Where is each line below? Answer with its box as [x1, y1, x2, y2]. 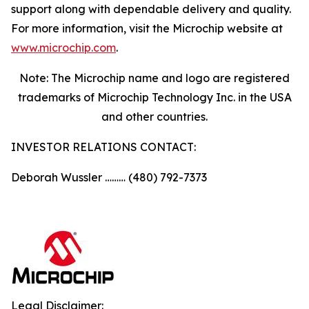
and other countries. [101, 110, 208, 123]
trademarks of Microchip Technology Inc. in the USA [17, 90, 292, 104]
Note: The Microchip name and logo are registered [19, 71, 290, 85]
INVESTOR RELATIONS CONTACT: [11, 140, 196, 154]
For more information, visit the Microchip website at [11, 21, 283, 35]
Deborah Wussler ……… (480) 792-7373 [11, 170, 207, 184]
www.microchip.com [11, 41, 116, 54]
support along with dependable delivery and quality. [11, 2, 291, 16]
